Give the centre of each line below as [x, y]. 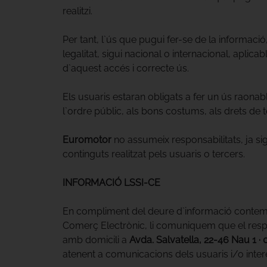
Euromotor [87, 139]
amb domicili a [96, 240]
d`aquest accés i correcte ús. [125, 68]
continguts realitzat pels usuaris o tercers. [153, 154]
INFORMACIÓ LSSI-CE [111, 182]
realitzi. [77, 11]
